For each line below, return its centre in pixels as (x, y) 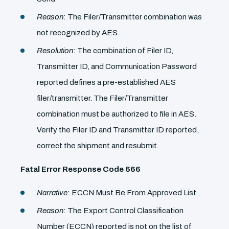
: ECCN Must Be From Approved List (132, 193)
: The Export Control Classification (123, 211)
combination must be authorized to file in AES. (117, 114)
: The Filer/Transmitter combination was (133, 17)
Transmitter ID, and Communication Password (117, 66)
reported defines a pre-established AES (106, 82)
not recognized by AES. (78, 33)
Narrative (52, 193)
